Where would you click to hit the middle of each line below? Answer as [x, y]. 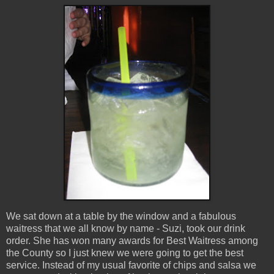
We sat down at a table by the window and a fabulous [121, 216]
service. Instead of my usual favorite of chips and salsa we [131, 265]
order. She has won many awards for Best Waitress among [132, 240]
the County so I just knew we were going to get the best [125, 253]
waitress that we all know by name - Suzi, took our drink [126, 228]
